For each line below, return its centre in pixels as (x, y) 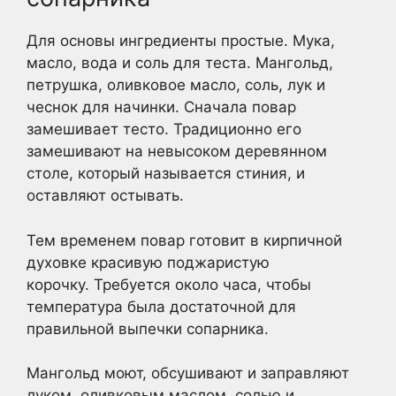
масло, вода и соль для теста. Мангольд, (180, 63)
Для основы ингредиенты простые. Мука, (181, 41)
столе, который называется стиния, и (166, 173)
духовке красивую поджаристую (148, 262)
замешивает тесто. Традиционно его (164, 129)
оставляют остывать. (105, 195)
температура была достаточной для (161, 306)
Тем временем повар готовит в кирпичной (184, 240)
